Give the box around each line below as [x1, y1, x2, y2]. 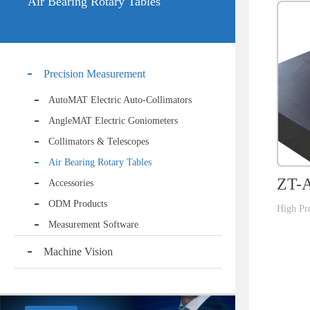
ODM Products [48, 199, 107, 209]
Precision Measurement [44, 68, 145, 80]
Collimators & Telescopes [48, 136, 149, 147]
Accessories [48, 178, 93, 188]
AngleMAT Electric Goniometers [48, 116, 178, 126]
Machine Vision [44, 246, 113, 257]
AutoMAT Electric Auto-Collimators [48, 95, 192, 105]
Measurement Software [48, 219, 138, 230]
